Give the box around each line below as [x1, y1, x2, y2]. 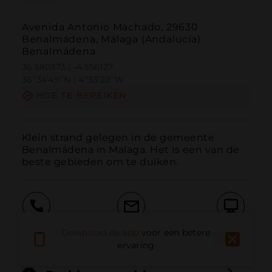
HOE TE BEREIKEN [36, 90, 127, 101]
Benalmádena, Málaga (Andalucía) [21, 33, 201, 46]
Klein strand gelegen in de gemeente [21, 131, 215, 143]
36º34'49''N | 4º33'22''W [21, 74, 124, 86]
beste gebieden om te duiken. [21, 155, 178, 168]
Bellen [21, 223, 52, 236]
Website [211, 223, 251, 236]
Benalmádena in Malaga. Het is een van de [21, 143, 240, 155]
